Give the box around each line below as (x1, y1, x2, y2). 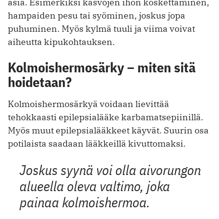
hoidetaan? (8, 73, 72, 91)
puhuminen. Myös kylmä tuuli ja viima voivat (8, 23, 195, 35)
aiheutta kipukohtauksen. (8, 36, 115, 48)
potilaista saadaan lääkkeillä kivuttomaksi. (8, 138, 186, 150)
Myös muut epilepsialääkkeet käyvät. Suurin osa (8, 125, 209, 136)
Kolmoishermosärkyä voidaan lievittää (8, 98, 169, 110)
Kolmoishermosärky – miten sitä (8, 58, 196, 77)
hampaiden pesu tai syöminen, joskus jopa (8, 10, 185, 22)
